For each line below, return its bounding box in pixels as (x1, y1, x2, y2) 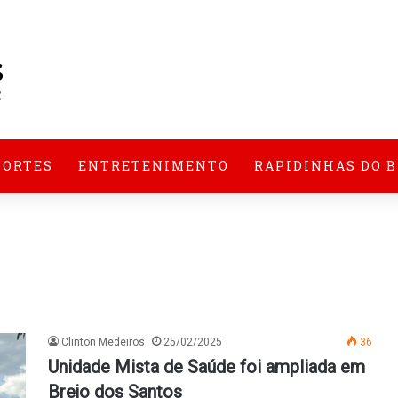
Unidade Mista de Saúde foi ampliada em (48, 356, 365, 378)
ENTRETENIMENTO (78, 157, 229, 174)
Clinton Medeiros (61, 336, 145, 348)
